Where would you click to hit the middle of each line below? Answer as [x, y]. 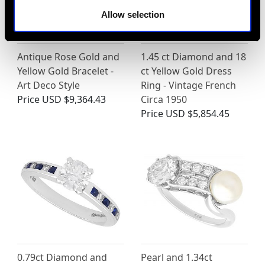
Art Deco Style [49, 85]
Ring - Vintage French [188, 85]
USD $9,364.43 [74, 100]
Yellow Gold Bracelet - [65, 71]
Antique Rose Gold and [68, 57]
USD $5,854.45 [198, 114]
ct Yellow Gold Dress [186, 71]
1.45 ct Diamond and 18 [193, 57]
